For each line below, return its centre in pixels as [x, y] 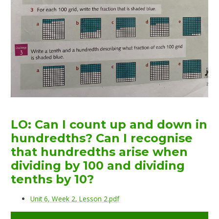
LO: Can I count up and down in [109, 124]
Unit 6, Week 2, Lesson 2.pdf [75, 198]
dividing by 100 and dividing [98, 165]
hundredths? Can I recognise [102, 138]
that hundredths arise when [99, 152]
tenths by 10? [53, 179]
